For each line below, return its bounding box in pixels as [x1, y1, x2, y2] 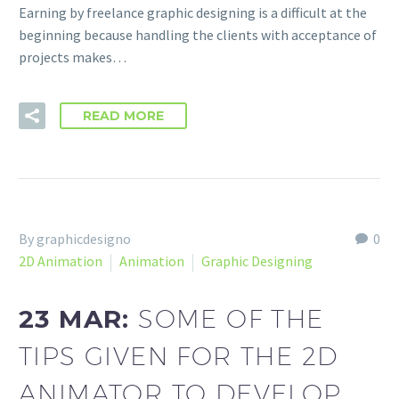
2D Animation [19, 251, 102, 270]
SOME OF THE [138, 304, 324, 334]
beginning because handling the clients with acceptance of [19, 26, 377, 45]
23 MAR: [19, 304, 139, 335]
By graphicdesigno [19, 229, 131, 248]
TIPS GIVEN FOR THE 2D [19, 341, 338, 371]
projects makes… [19, 48, 126, 67]
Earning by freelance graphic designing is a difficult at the [19, 4, 367, 22]
